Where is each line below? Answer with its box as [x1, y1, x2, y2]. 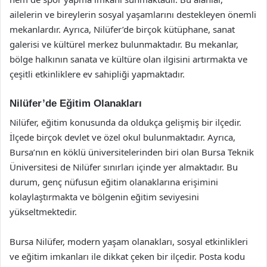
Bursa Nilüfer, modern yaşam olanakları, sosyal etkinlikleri [10, 235, 248, 247]
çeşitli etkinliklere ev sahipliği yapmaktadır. [10, 67, 185, 80]
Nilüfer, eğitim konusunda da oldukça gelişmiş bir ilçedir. [10, 116, 241, 128]
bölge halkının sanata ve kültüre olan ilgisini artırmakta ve [10, 52, 247, 65]
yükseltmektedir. [10, 206, 77, 218]
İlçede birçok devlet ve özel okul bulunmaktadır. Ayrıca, [10, 131, 235, 143]
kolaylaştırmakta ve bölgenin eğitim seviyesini [10, 191, 199, 203]
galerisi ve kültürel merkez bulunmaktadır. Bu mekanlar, [10, 38, 238, 50]
